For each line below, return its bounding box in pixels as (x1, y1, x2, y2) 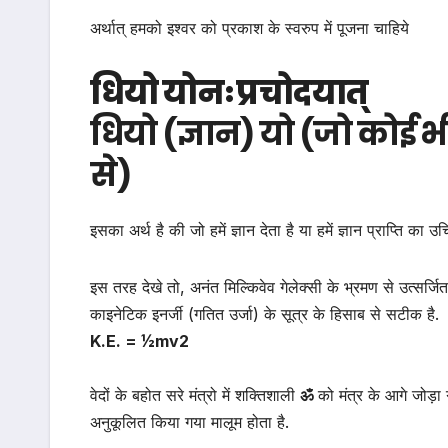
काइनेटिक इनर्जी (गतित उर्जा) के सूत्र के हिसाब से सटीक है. (90, 304, 439, 325)
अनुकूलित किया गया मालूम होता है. (90, 412, 289, 433)
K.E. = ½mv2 (90, 331, 189, 352)
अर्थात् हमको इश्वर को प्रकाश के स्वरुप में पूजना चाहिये (90, 18, 409, 39)
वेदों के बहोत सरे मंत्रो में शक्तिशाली (90, 385, 300, 406)
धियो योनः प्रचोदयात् (90, 70, 368, 116)
